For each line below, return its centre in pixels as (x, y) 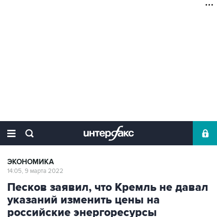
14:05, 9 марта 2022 (35, 171)
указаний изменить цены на (84, 200)
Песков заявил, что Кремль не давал (108, 187)
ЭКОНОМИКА (31, 162)
